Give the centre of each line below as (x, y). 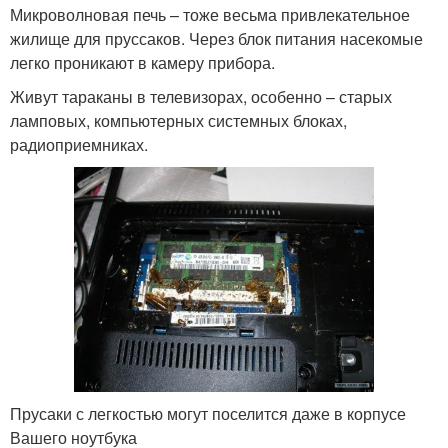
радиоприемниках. (79, 144)
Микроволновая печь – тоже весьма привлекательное (210, 14)
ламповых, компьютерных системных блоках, (178, 120)
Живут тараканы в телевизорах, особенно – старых (201, 96)
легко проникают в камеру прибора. (142, 62)
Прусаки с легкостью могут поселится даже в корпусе (208, 413)
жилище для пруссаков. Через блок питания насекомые (216, 38)
